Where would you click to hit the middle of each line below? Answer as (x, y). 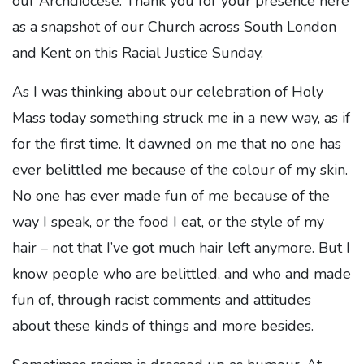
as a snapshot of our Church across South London (174, 27)
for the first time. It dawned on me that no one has (177, 144)
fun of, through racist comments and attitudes (162, 300)
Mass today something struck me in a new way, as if (181, 118)
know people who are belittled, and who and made (182, 274)
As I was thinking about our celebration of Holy (168, 92)
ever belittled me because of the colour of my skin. (180, 170)
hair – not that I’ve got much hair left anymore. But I (181, 248)
